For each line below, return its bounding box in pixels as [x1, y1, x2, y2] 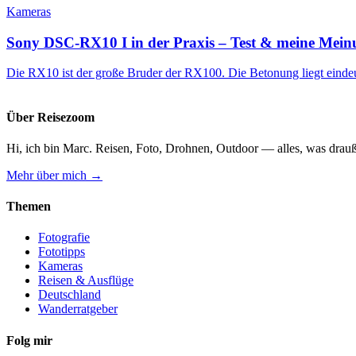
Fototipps [38, 245, 85, 259]
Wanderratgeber [38, 302, 118, 316]
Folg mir [6, 333, 52, 347]
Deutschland [38, 288, 101, 302]
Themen [6, 199, 51, 214]
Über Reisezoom [6, 110, 95, 124]
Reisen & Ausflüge [38, 273, 133, 288]
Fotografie [38, 230, 90, 245]
